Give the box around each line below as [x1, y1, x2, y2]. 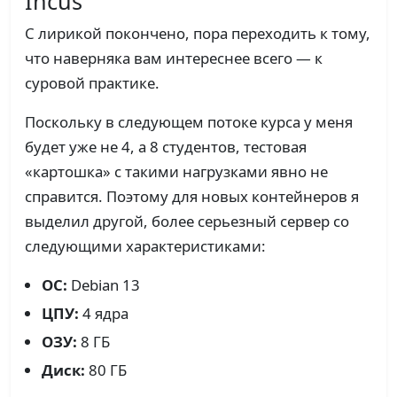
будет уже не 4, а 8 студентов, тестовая [25, 136, 307, 158]
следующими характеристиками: [25, 236, 266, 257]
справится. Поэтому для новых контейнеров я [25, 186, 359, 207]
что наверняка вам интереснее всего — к [25, 48, 323, 69]
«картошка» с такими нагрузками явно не [25, 161, 328, 183]
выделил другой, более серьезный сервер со [25, 211, 349, 232]
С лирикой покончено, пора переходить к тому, [25, 23, 370, 44]
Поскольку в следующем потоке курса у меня [25, 112, 353, 133]
